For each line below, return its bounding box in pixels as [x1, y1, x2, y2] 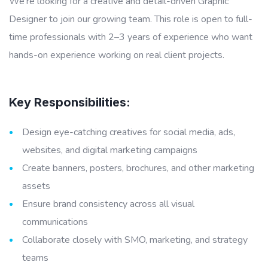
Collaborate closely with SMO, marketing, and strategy [22, 233, 248, 246]
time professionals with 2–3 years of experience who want [9, 30, 252, 44]
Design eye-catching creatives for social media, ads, [22, 125, 235, 139]
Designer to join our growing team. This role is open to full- [9, 12, 252, 26]
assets [22, 179, 50, 193]
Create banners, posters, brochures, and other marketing [22, 161, 254, 175]
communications [22, 215, 88, 229]
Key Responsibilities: [9, 95, 130, 109]
